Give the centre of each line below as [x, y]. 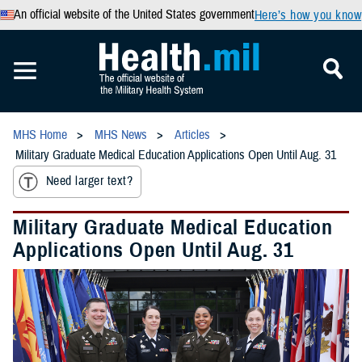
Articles [192, 135]
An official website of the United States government [134, 15]
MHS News [121, 135]
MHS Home [40, 135]
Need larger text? [90, 181]
